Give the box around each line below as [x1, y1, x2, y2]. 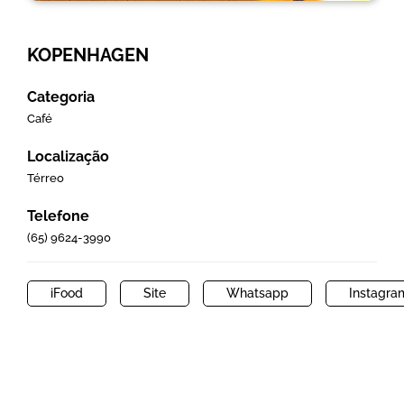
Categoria [26, 87, 95, 106]
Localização [26, 147, 109, 165]
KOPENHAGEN [26, 43, 149, 66]
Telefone [26, 207, 89, 225]
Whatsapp [225, 285, 289, 300]
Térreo [26, 170, 64, 185]
